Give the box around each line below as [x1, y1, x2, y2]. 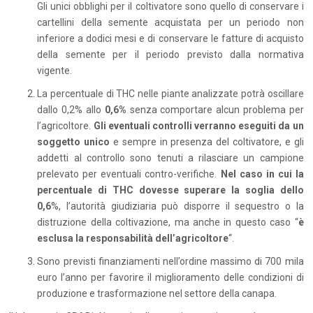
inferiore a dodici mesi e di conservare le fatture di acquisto [37, 33, 304, 45]
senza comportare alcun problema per [126, 104, 304, 116]
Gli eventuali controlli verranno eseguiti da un [93, 120, 304, 132]
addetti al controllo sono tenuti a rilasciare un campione [37, 152, 304, 164]
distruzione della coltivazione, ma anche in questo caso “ [37, 217, 298, 228]
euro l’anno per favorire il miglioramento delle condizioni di [37, 272, 304, 284]
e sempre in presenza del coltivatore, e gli [110, 136, 304, 148]
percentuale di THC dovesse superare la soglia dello [37, 184, 304, 196]
